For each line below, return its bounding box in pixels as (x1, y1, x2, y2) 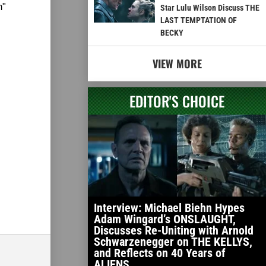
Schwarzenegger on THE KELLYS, (94, 235, 252, 249)
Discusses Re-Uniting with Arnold (94, 223, 254, 238)
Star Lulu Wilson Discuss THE (160, 3, 259, 13)
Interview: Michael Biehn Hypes (94, 201, 245, 216)
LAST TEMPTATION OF (160, 15, 237, 26)
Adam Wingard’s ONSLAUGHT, (94, 212, 236, 227)
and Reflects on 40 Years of (94, 246, 226, 261)
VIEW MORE (152, 56, 202, 72)
